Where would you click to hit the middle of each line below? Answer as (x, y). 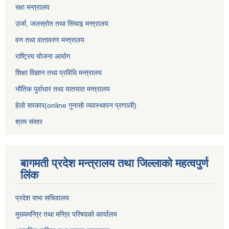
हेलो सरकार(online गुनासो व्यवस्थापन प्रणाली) (76, 106)
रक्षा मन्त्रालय (32, 7)
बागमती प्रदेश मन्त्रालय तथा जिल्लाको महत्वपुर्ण (114, 164)
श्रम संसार (29, 122)
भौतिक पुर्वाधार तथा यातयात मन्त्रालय (63, 89)
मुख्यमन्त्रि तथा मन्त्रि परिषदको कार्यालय (66, 214)
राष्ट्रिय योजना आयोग (43, 56)
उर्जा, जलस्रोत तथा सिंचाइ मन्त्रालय (62, 24)
